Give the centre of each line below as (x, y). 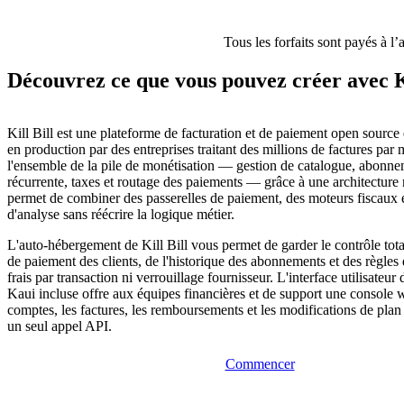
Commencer (260, 364)
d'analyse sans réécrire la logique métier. (121, 215)
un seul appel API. (60, 326)
